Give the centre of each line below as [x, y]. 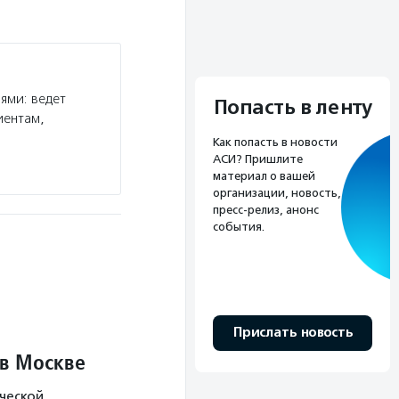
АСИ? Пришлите [258, 159]
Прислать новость [293, 332]
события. [239, 226]
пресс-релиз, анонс [266, 209]
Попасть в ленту [293, 107]
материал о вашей [264, 175]
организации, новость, [277, 192]
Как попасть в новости [275, 142]
